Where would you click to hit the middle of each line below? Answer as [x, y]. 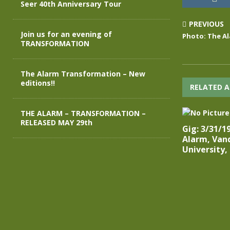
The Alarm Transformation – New [83, 74]
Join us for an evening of [66, 34]
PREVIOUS [206, 24]
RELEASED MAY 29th [56, 122]
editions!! [38, 83]
